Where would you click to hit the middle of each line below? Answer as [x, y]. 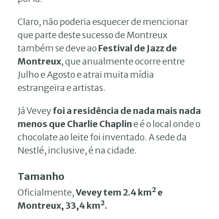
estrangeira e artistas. [62, 88]
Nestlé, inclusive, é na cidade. [77, 150]
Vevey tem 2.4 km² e [119, 192]
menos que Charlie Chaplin [75, 124]
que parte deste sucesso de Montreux [92, 35]
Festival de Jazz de [138, 48]
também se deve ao [58, 48]
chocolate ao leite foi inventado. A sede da [102, 137]
